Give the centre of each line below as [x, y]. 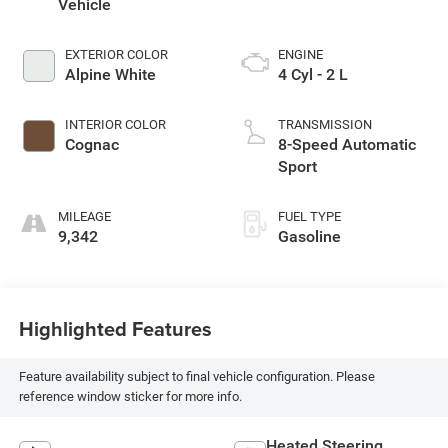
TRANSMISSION [325, 125]
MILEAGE [84, 217]
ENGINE [300, 55]
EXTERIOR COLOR [116, 55]
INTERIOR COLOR [115, 125]
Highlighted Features [115, 328]
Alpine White [110, 75]
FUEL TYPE [309, 217]
